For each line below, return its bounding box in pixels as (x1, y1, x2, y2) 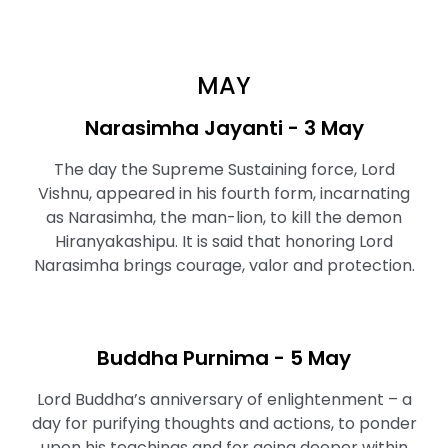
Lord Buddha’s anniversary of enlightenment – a (36, 388, 412, 411)
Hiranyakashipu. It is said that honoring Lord (55, 230, 393, 253)
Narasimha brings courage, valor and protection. (33, 254, 415, 277)
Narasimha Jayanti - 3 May (84, 114, 364, 142)
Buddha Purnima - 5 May (97, 344, 351, 372)
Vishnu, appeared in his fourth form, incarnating (38, 182, 410, 205)
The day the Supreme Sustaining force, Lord (53, 158, 395, 181)
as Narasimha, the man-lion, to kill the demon (46, 206, 402, 229)
